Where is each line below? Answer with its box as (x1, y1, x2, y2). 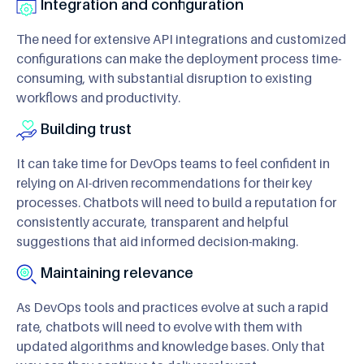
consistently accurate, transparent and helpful (16, 213, 288, 230)
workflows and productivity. (16, 89, 180, 106)
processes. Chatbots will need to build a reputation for (16, 193, 336, 210)
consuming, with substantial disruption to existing (16, 69, 312, 86)
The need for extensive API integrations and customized (16, 30, 346, 47)
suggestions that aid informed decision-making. (16, 232, 298, 249)
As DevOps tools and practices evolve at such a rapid (16, 298, 328, 315)
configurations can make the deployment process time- (16, 50, 341, 67)
